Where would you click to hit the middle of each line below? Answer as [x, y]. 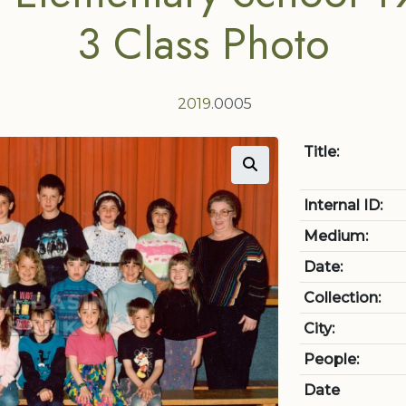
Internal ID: [343, 205]
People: [331, 359]
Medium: [336, 236]
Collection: [342, 298]
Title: [321, 152]
